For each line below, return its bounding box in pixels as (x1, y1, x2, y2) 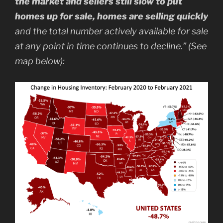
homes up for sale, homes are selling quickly (15, 11, 208, 22)
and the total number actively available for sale (15, 26, 208, 37)
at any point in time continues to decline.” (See (15, 41, 207, 52)
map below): (15, 56, 65, 67)
